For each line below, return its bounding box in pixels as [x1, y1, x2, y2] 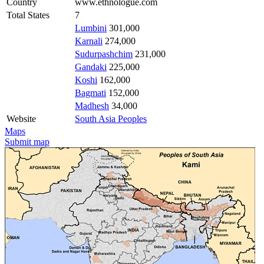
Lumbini [75, 22, 107, 33]
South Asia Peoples [75, 113, 147, 124]
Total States [6, 9, 49, 20]
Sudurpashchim [75, 48, 133, 59]
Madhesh [75, 100, 109, 111]
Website [6, 113, 36, 124]
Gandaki [75, 61, 107, 72]
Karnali [75, 35, 103, 46]
